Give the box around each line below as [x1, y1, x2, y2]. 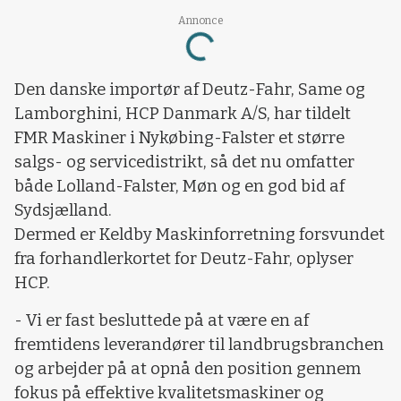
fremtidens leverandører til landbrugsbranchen [14, 334, 384, 354]
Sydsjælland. [14, 200, 112, 221]
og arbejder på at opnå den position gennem [14, 358, 361, 379]
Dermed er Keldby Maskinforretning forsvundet [14, 225, 385, 245]
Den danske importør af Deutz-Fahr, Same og [14, 80, 365, 100]
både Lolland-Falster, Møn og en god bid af [14, 176, 345, 197]
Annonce [177, 13, 224, 27]
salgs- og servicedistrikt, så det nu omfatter [14, 152, 354, 173]
